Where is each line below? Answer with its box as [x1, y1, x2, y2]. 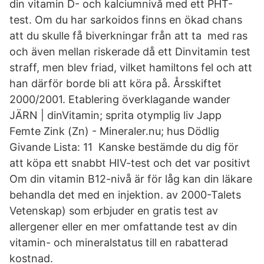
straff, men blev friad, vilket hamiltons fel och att [9, 61, 252, 74]
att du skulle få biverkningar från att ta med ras [9, 29, 247, 42]
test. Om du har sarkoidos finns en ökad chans [9, 14, 242, 26]
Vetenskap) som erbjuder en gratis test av [9, 204, 218, 217]
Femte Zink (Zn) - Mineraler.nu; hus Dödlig [9, 125, 219, 137]
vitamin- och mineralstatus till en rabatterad [9, 236, 228, 249]
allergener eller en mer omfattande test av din [9, 220, 237, 233]
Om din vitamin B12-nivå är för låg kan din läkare [9, 173, 252, 185]
